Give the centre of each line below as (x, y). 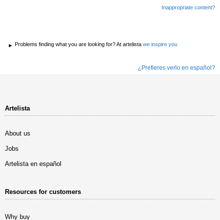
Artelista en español (33, 164)
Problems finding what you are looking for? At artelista (79, 44)
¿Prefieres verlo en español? (177, 68)
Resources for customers (43, 192)
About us (18, 134)
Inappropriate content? (188, 8)
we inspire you (160, 44)
